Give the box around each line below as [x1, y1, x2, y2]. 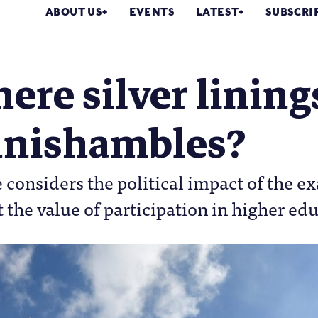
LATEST [196, 6, 239, 18]
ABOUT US [45, 6, 103, 18]
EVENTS [128, 6, 175, 18]
